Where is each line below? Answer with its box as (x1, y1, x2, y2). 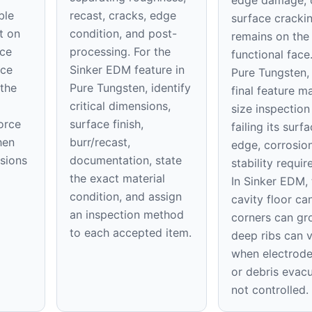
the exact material (70, 171, 166, 185)
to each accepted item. (70, 226, 192, 240)
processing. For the (70, 45, 171, 58)
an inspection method (70, 208, 185, 221)
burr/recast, (70, 135, 131, 149)
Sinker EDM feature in (70, 63, 185, 77)
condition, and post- (70, 26, 178, 40)
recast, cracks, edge (70, 8, 177, 22)
